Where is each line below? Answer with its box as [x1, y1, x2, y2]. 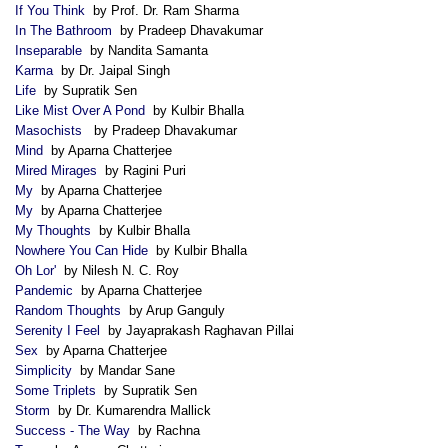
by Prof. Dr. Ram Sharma [85, 2, 239, 18]
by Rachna [130, 422, 200, 438]
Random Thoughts [15, 302, 121, 318]
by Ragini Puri [97, 162, 186, 178]
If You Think [15, 2, 85, 18]
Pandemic [15, 282, 73, 298]
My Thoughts [15, 222, 91, 238]
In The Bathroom [15, 22, 112, 38]
